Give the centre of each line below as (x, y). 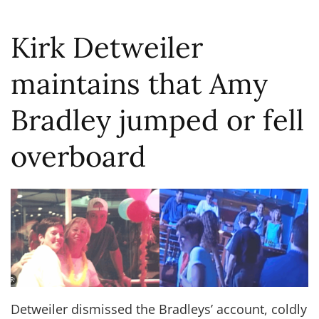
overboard (78, 157)
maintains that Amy (139, 84)
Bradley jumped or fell (157, 120)
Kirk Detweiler (107, 48)
